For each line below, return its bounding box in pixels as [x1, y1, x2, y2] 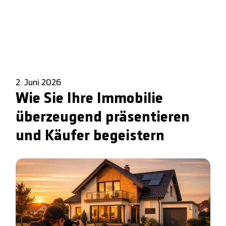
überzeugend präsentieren [16, 110, 190, 125]
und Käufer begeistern [16, 129, 165, 144]
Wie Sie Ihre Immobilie [16, 91, 163, 106]
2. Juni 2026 [16, 78, 62, 87]
